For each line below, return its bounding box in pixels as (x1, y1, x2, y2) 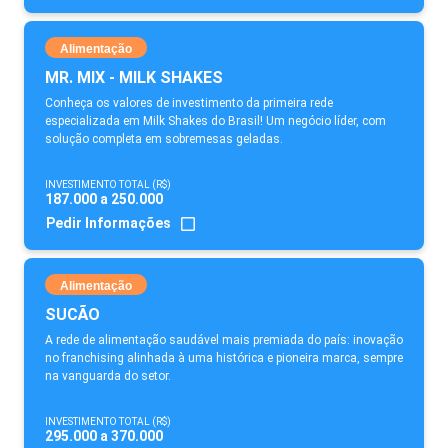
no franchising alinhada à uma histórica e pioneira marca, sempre (45, 351, 403, 365)
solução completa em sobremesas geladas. (45, 132, 283, 146)
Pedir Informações (46, 214, 171, 231)
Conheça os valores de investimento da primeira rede (45, 96, 333, 110)
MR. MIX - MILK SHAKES (45, 68, 223, 87)
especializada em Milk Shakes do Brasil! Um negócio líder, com (45, 114, 386, 128)
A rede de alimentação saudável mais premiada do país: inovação (45, 333, 403, 347)
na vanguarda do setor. (45, 369, 171, 383)
